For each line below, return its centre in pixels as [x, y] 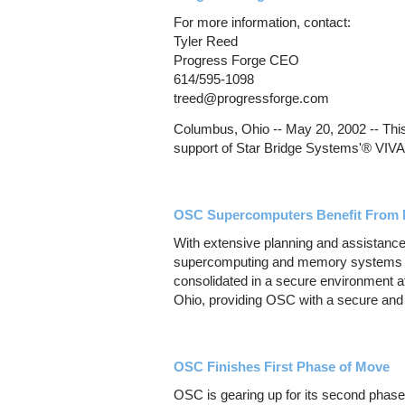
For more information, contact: [262, 23]
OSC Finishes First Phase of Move [282, 367]
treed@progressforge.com [251, 99]
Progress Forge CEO [236, 61]
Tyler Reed [206, 42]
